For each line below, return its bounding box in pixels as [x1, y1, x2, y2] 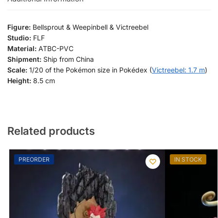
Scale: [7, 66, 29, 74]
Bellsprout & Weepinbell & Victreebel [31, 23, 148, 32]
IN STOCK [174, 155, 202, 163]
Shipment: [7, 55, 43, 64]
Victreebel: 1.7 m [152, 66, 205, 74]
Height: [7, 76, 31, 85]
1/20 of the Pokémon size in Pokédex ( [29, 66, 152, 74]
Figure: [7, 23, 31, 32]
